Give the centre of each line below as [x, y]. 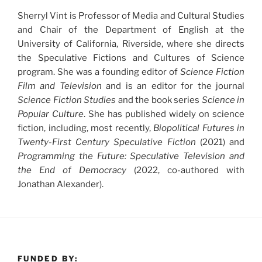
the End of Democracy [72, 170]
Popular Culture [51, 114]
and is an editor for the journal [173, 86]
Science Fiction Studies [67, 100]
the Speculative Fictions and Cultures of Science [131, 58]
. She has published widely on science [164, 114]
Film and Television [60, 86]
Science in [223, 100]
